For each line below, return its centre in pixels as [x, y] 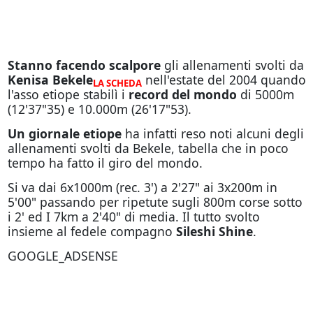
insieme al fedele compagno [92, 231]
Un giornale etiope [66, 133]
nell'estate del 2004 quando [224, 80]
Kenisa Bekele [50, 80]
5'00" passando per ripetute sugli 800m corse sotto [155, 202]
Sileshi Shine [214, 231]
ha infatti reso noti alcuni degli [214, 133]
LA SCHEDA [117, 83]
